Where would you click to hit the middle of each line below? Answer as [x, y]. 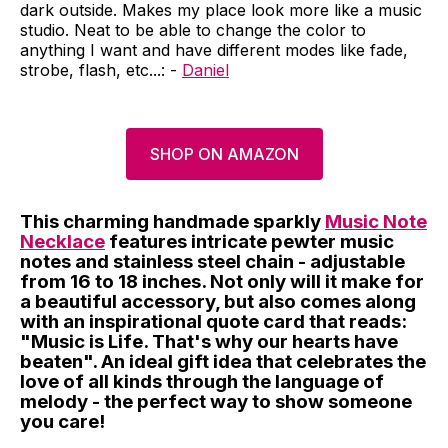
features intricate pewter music [249, 241]
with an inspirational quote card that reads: [213, 321]
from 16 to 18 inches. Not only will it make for [222, 281]
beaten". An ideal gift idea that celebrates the [223, 361]
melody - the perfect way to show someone [216, 401]
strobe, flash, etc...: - [101, 70]
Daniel [205, 70]
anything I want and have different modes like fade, [214, 50]
